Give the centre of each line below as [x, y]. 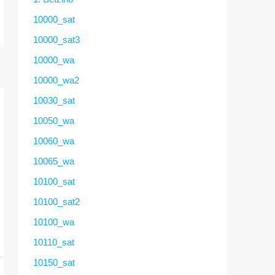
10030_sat [54, 100]
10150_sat [54, 262]
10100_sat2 [56, 201]
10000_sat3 [56, 39]
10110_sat [54, 242]
